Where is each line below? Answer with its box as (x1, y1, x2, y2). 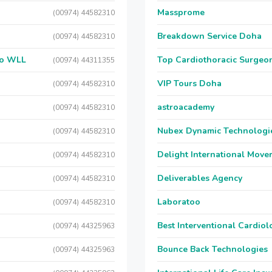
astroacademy (157, 101, 214, 113)
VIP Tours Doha (157, 78, 222, 89)
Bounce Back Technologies (157, 243, 268, 255)
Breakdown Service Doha (157, 30, 262, 42)
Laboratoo (157, 196, 200, 208)
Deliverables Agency (157, 172, 242, 184)
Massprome (157, 7, 205, 18)
